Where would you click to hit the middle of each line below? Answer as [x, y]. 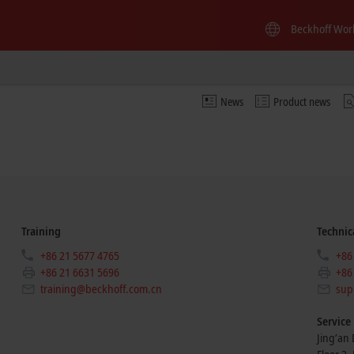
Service [333, 321]
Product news [302, 101]
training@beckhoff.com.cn [102, 288]
